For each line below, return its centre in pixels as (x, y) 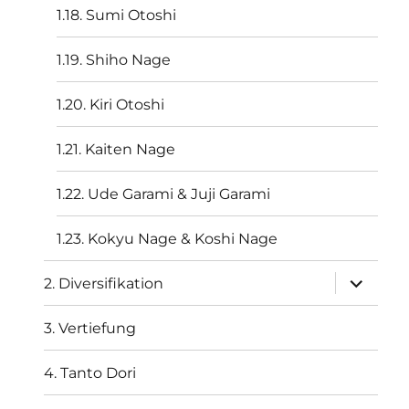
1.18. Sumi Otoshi (117, 15)
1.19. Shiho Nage (114, 59)
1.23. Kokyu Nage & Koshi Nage (168, 238)
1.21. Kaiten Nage (116, 149)
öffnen (360, 293)
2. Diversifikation (104, 283)
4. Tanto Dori (90, 372)
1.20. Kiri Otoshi (111, 104)
